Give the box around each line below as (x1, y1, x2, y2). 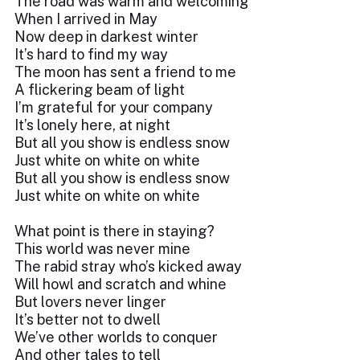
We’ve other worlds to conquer (14, 329, 218, 346)
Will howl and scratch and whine (14, 276, 227, 292)
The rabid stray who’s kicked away (14, 258, 242, 275)
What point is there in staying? (14, 223, 215, 239)
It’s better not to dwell (14, 311, 161, 328)
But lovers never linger (14, 293, 166, 310)
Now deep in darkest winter (14, 28, 198, 45)
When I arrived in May (14, 10, 157, 27)
